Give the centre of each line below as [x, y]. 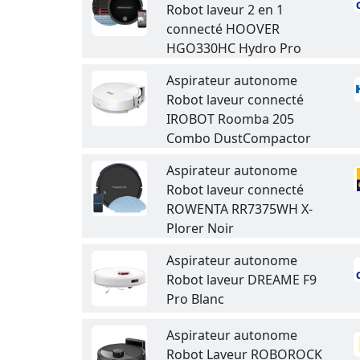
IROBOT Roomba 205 [230, 119]
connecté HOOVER [223, 29]
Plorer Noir [200, 228]
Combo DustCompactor [239, 138]
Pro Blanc [195, 299]
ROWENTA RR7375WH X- [239, 209]
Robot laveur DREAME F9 [241, 280]
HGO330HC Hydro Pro [234, 48]
